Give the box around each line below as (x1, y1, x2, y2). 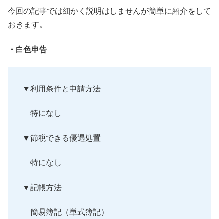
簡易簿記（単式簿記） (22, 207, 109, 216)
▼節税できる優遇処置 (22, 133, 101, 142)
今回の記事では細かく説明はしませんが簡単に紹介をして (8, 7, 211, 16)
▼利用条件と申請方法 (22, 84, 101, 93)
